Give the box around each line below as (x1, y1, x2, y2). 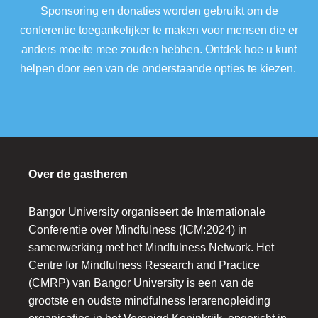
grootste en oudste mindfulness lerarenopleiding (28, 295, 270, 307)
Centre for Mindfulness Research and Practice (28, 259, 260, 272)
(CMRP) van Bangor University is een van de (28, 277, 254, 290)
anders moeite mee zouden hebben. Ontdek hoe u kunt (21, 43, 297, 56)
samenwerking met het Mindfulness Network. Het (28, 241, 274, 254)
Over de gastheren (28, 168, 128, 181)
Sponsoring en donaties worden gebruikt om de (40, 5, 278, 18)
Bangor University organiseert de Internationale (28, 206, 265, 219)
